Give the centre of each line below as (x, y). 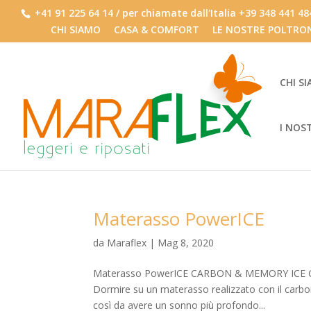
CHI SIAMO (76, 30)
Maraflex (127, 243)
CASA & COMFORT (157, 30)
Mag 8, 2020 (186, 243)
